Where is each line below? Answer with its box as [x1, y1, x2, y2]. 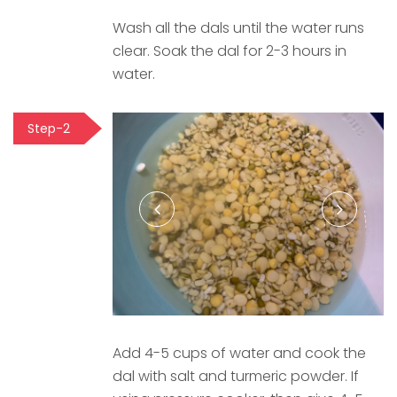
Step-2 [27, 119, 70, 137]
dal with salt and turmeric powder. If [113, 366, 359, 387]
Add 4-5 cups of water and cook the [113, 343, 366, 364]
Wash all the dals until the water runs [113, 17, 364, 38]
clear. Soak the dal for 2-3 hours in [113, 40, 346, 61]
